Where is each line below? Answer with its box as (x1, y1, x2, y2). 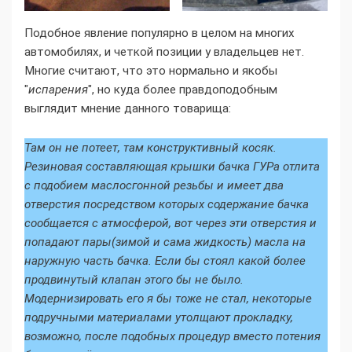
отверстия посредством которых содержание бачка (24, 196, 309, 211)
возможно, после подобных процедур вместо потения (24, 328, 321, 343)
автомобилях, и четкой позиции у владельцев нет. (24, 44, 304, 59)
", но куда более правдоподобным (88, 82, 277, 97)
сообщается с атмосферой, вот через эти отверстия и (24, 215, 317, 230)
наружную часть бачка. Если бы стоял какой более (24, 253, 306, 268)
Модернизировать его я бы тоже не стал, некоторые (24, 291, 312, 306)
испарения (28, 82, 88, 97)
